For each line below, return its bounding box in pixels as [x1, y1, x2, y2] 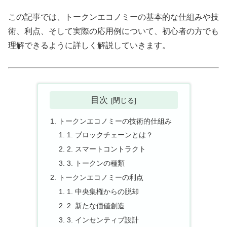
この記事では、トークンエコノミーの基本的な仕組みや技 [8, 13, 219, 22]
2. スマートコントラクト [67, 145, 146, 154]
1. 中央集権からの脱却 [67, 187, 139, 196]
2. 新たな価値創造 [67, 201, 125, 210]
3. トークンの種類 [67, 159, 125, 168]
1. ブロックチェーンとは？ [67, 131, 154, 139]
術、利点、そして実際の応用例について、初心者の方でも [8, 27, 219, 36]
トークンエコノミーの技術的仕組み [58, 117, 172, 125]
